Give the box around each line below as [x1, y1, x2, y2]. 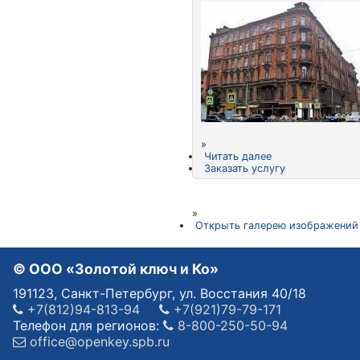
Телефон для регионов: [13, 317, 163, 333]
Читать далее [203, 150, 272, 162]
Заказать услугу [203, 162, 285, 174]
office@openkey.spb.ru [26, 333, 170, 350]
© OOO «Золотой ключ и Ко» [13, 260, 219, 277]
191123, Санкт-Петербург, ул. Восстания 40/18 [13, 285, 306, 301]
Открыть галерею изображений [194, 219, 358, 231]
